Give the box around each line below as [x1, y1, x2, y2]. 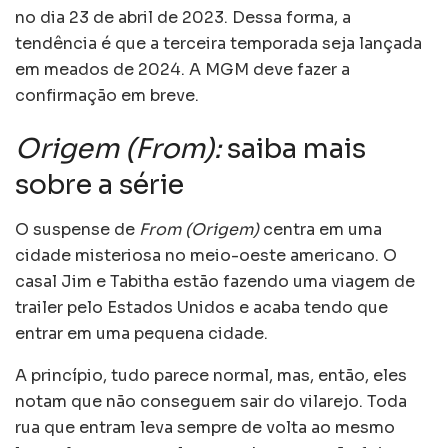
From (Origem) [139, 219, 259, 241]
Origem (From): [15, 132, 227, 167]
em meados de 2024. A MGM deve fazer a [15, 58, 350, 80]
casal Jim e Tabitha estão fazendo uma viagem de [15, 271, 415, 293]
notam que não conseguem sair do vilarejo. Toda [15, 391, 407, 413]
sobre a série [15, 168, 184, 203]
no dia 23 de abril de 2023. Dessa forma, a [15, 6, 351, 28]
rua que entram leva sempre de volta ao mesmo [15, 417, 395, 439]
